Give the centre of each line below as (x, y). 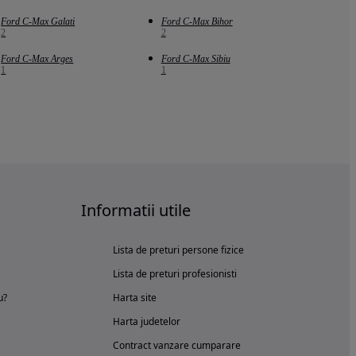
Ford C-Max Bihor (197, 21)
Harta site (135, 298)
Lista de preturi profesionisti (175, 274)
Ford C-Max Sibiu (195, 59)
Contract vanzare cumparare (177, 345)
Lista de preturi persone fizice (178, 250)
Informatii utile (136, 210)
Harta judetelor (147, 321)
